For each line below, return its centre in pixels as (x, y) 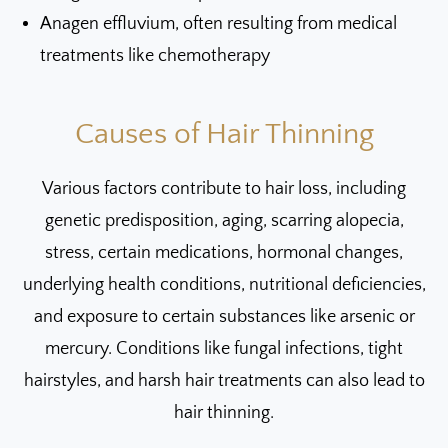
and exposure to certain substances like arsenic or (224, 316)
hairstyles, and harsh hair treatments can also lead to (224, 380)
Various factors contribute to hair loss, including (224, 188)
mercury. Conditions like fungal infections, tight (224, 348)
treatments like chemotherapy (155, 55)
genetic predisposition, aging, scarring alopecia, (224, 220)
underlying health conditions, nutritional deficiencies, (224, 284)
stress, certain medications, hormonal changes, (224, 252)
